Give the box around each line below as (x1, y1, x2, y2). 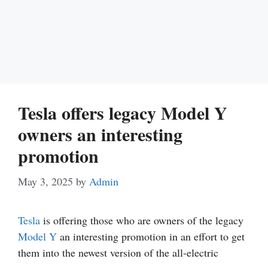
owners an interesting (18, 121, 182, 147)
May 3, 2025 (18, 174, 73, 188)
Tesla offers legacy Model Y (18, 99, 227, 126)
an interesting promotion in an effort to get (57, 229, 245, 243)
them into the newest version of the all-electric (18, 245, 218, 260)
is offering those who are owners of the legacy (40, 213, 243, 227)
